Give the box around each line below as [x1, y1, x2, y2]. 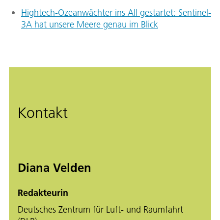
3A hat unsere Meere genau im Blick [21, 19, 158, 30]
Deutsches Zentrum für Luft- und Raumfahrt [18, 204, 183, 216]
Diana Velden [18, 160, 91, 175]
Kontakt [18, 104, 68, 122]
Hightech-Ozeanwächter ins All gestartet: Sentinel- [21, 7, 211, 19]
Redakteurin [18, 187, 68, 199]
